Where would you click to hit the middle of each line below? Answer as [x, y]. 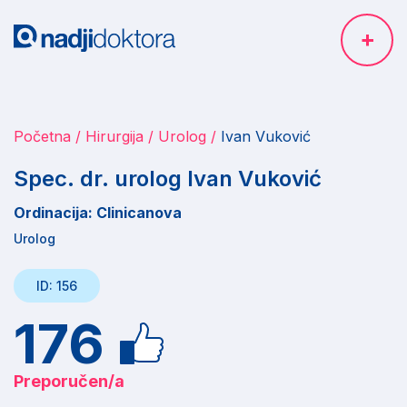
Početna [42, 136]
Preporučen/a [69, 381]
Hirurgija [114, 136]
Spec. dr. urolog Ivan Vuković [168, 179]
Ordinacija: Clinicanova [98, 213]
